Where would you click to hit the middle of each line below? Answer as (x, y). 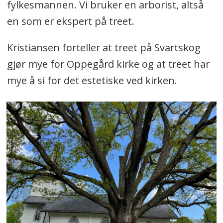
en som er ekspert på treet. (70, 21)
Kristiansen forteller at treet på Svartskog (104, 47)
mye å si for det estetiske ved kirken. (92, 80)
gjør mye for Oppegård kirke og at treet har (108, 64)
